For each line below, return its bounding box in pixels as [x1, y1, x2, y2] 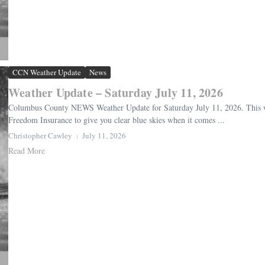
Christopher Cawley [8, 130, 72, 141]
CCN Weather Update [12, 67, 81, 78]
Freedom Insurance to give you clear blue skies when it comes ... [8, 114, 225, 126]
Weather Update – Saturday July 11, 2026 [8, 84, 223, 102]
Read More [8, 145, 45, 157]
